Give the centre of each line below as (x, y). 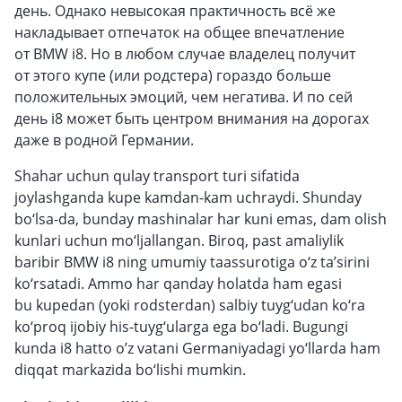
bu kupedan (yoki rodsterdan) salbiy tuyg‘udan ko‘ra (190, 305)
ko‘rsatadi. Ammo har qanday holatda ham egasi (178, 284)
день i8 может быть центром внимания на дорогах (192, 118)
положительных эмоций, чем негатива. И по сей (184, 97)
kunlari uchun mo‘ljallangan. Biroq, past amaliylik (179, 240)
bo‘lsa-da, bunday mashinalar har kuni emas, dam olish (201, 219)
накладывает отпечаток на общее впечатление (179, 32)
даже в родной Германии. (104, 140)
